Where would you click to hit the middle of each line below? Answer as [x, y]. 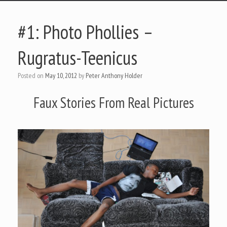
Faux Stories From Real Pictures [113, 103]
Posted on [33, 75]
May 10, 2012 [61, 75]
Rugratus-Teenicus [78, 58]
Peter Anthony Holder [114, 75]
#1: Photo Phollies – [85, 32]
